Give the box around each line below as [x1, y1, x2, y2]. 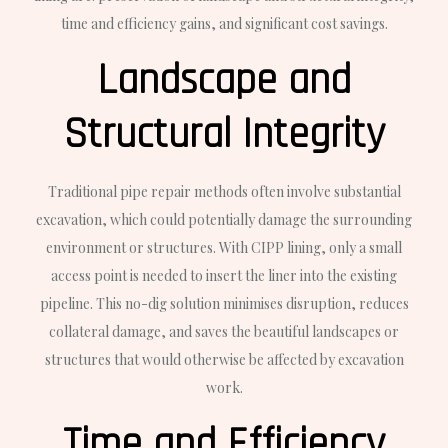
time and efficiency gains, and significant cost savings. [60, 14, 388, 34]
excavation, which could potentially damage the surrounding [36, 210, 412, 230]
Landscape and [97, 54, 351, 109]
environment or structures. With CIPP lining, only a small [46, 238, 402, 258]
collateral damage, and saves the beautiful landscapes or [49, 322, 399, 342]
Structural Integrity [63, 108, 385, 163]
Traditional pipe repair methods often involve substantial [47, 182, 401, 202]
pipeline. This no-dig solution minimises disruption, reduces [39, 294, 409, 314]
